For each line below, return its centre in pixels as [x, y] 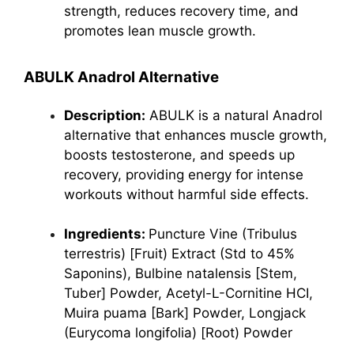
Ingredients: [106, 234]
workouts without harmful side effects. [186, 194]
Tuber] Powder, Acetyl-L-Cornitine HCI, [188, 293]
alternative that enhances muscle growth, [196, 135]
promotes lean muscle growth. [160, 31]
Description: [105, 115]
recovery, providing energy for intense [184, 174]
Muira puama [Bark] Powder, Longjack [185, 313]
